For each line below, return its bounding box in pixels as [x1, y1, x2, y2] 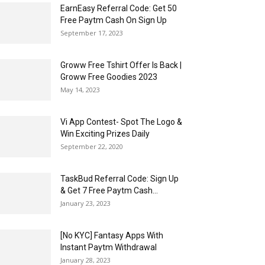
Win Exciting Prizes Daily [60, 129, 150, 138]
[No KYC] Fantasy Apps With [60, 231, 163, 240]
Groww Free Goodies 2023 [60, 72, 157, 82]
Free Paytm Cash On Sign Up [60, 15, 167, 25]
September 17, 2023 [60, 28, 123, 37]
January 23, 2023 [60, 199, 111, 208]
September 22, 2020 [60, 142, 123, 151]
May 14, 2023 [60, 85, 100, 94]
